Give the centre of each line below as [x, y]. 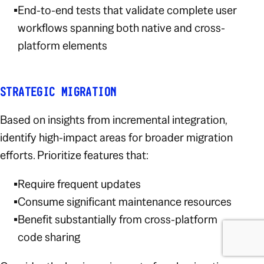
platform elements [63, 46]
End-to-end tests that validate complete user [128, 10]
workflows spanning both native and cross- [122, 28]
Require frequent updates [80, 184]
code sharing [49, 237]
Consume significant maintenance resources [125, 202]
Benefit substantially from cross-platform [118, 220]
